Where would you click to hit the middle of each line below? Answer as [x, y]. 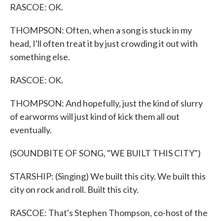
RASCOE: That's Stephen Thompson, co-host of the [109, 213]
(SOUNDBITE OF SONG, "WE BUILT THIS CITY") [105, 153]
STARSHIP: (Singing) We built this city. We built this [108, 176]
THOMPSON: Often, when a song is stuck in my [101, 30]
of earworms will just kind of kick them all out [95, 116]
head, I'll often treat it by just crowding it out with [104, 43]
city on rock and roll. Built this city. [74, 189]
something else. [40, 57]
